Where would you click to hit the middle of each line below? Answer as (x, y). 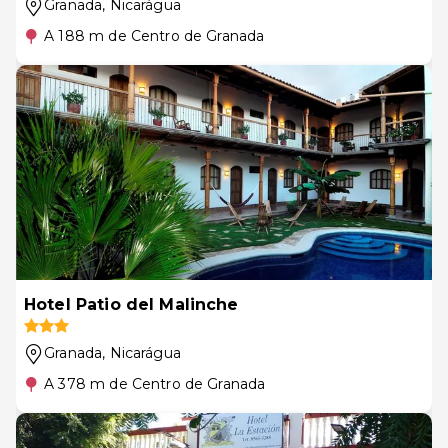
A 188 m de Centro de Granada (154, 36)
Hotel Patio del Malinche (131, 304)
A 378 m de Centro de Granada (155, 384)
